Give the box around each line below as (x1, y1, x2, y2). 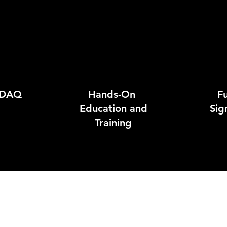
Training (95, 117, 132, 129)
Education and (79, 102, 147, 115)
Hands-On (88, 88, 139, 100)
